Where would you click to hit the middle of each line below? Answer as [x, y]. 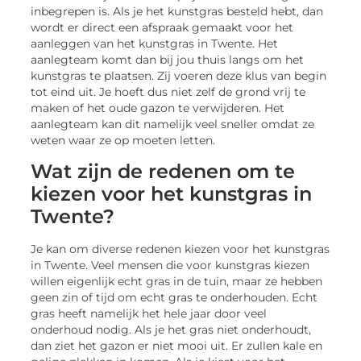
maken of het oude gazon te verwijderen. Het [158, 108]
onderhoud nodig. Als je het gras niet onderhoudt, [171, 329]
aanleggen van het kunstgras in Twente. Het [155, 44]
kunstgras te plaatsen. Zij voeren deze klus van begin [179, 76]
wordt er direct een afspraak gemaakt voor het [162, 28]
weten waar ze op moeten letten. [123, 141]
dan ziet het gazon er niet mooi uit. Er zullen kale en [177, 345]
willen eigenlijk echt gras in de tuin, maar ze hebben [177, 281]
